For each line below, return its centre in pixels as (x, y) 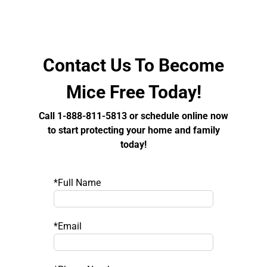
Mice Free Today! (133, 92)
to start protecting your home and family (133, 131)
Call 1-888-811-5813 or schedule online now (133, 116)
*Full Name (77, 182)
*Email (68, 226)
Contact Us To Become (133, 66)
